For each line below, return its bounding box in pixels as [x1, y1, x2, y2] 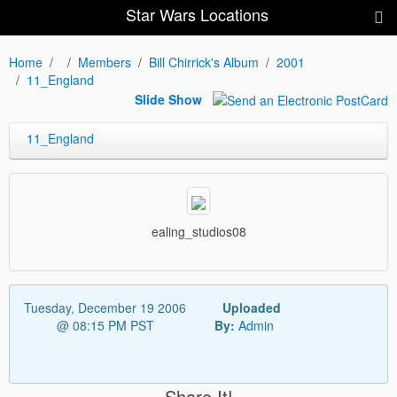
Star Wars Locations [125, 3, 269, 27]
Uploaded [222, 298, 281, 316]
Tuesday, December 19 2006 [24, 298, 187, 316]
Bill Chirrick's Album [149, 53, 259, 71]
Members [78, 53, 131, 71]
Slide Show [135, 90, 202, 109]
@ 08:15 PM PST [56, 315, 154, 334]
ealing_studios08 [151, 222, 246, 240]
